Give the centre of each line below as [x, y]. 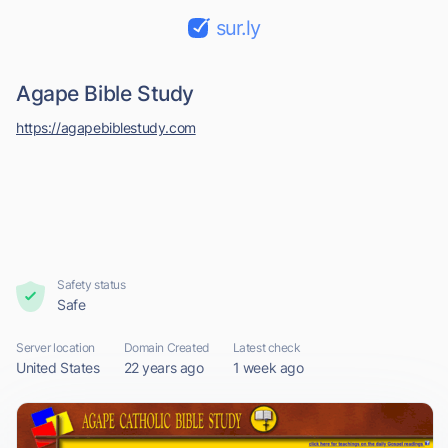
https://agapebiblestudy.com [106, 127]
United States [58, 367]
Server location [55, 347]
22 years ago [163, 367]
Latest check [266, 347]
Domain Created [166, 347]
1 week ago [268, 367]
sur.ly [238, 28]
